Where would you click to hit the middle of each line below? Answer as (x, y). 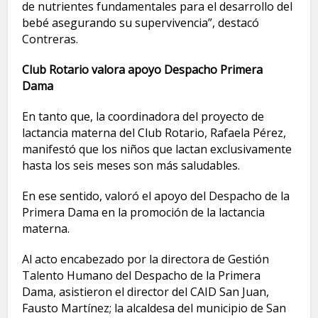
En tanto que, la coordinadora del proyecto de (143, 116)
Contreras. (50, 39)
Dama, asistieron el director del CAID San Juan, (146, 291)
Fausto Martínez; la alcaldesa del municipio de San (154, 308)
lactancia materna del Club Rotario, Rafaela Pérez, (154, 132)
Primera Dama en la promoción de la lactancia (144, 212)
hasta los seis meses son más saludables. (131, 165)
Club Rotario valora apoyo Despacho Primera (143, 69)
